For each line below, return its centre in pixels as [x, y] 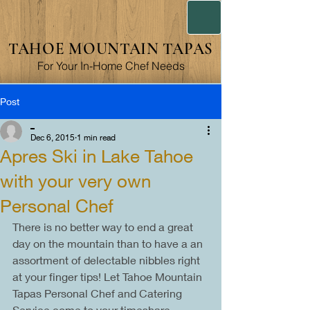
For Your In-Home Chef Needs [111, 66]
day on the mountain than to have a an [109, 243]
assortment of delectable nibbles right [108, 260]
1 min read [96, 137]
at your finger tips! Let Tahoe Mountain [109, 276]
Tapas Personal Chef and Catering [99, 293]
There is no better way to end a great [104, 227]
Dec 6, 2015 [53, 137]
